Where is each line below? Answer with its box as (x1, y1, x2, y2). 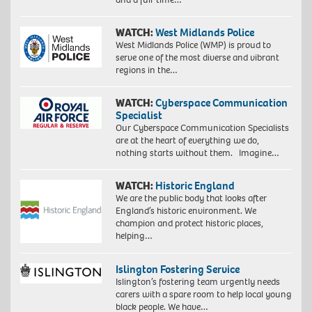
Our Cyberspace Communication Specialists (115, 121, 289, 135)
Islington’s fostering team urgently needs (115, 275, 280, 289)
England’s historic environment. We (115, 204, 256, 218)
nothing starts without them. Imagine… (115, 146, 279, 160)
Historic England (155, 178, 235, 194)
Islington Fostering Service (115, 262, 240, 277)
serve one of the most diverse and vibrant (115, 51, 279, 65)
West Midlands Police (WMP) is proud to (115, 38, 271, 52)
